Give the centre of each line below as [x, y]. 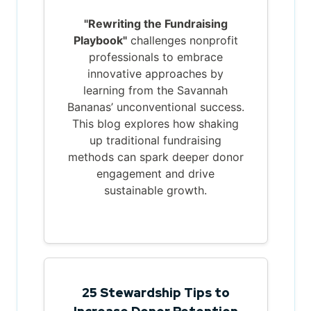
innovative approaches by [155, 73]
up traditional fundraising [155, 140]
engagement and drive [155, 173]
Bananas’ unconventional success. [155, 107]
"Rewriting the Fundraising [155, 23]
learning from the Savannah [155, 90]
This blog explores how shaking [155, 123]
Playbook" [100, 40]
